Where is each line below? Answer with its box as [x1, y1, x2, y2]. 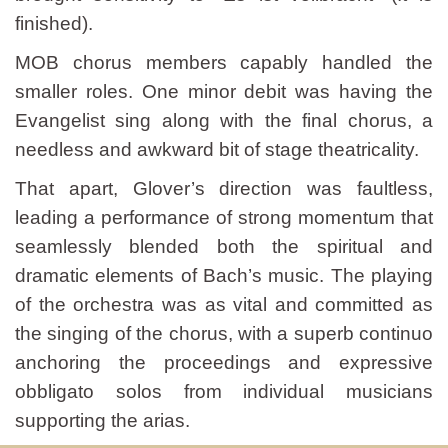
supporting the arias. [15, 410, 190, 431]
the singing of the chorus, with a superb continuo [15, 323, 433, 344]
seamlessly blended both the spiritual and [15, 236, 433, 257]
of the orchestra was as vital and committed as [15, 294, 433, 315]
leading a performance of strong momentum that [15, 207, 433, 228]
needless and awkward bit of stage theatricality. [15, 139, 424, 160]
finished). [15, 13, 93, 34]
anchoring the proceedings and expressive [15, 352, 433, 373]
